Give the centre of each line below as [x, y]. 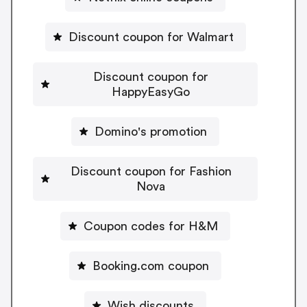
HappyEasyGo [151, 91]
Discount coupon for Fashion [151, 171]
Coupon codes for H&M [151, 226]
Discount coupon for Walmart [151, 37]
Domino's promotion [151, 131]
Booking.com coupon [151, 266]
